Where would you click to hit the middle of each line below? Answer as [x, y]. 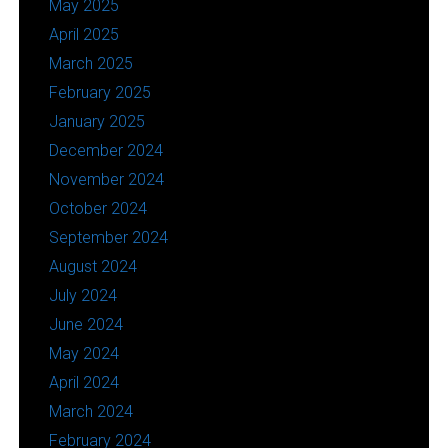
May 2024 [83, 353]
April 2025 [83, 34]
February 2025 [99, 92]
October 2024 [97, 208]
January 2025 [96, 121]
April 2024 [83, 382]
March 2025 [90, 63]
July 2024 [82, 295]
